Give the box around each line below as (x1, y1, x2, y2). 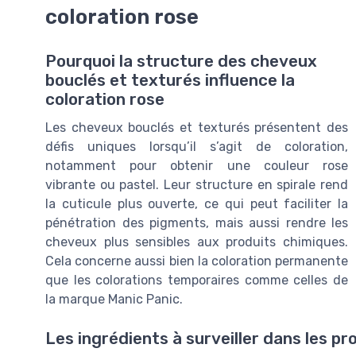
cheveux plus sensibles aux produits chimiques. (45, 234, 348, 250)
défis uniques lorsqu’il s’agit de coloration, (45, 139, 348, 155)
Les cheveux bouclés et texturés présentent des (45, 120, 348, 136)
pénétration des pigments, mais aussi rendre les (45, 215, 348, 231)
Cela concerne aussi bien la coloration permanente (45, 253, 348, 269)
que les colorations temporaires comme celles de (45, 273, 348, 288)
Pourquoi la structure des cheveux (45, 52, 317, 72)
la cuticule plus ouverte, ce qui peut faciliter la (45, 196, 348, 212)
